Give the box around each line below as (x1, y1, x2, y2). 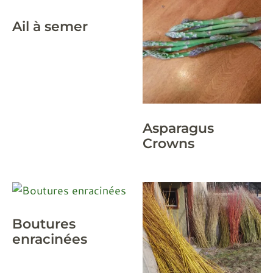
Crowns (143, 135, 194, 152)
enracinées (12, 230, 87, 247)
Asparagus (143, 120, 214, 136)
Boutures (12, 215, 76, 232)
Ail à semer (12, 18, 88, 35)
